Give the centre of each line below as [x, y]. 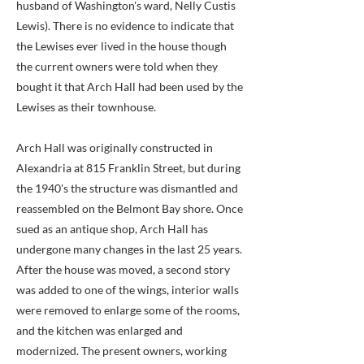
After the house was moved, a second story [123, 269]
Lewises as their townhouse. [86, 107]
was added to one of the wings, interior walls [128, 290]
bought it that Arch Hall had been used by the [130, 87]
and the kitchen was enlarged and [100, 330]
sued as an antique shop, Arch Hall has [112, 229]
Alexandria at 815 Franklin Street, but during [128, 168]
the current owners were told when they [117, 66]
